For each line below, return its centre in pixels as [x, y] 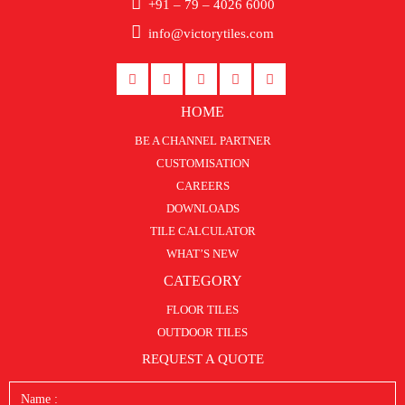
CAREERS [202, 186]
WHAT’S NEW [202, 254]
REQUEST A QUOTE [202, 359]
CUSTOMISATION [202, 163]
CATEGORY [202, 281]
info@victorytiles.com [211, 33]
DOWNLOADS [202, 208]
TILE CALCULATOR [202, 231]
